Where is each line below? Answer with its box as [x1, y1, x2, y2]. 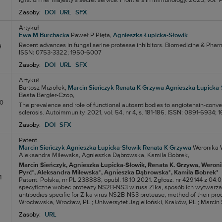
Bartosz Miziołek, [18, 85, 66, 91]
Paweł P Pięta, [70, 32, 111, 39]
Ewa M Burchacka [18, 32, 69, 39]
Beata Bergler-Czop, [18, 92, 74, 99]
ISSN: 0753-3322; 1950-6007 [18, 50, 102, 56]
